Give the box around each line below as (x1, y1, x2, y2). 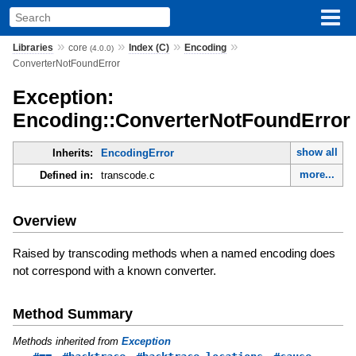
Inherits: (52, 147, 93, 160)
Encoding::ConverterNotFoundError (12, 108, 350, 131)
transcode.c (100, 169, 155, 182)
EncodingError (100, 147, 174, 160)
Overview (12, 212, 76, 229)
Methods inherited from (12, 335, 122, 347)
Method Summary (12, 305, 133, 322)
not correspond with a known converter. (12, 263, 216, 277)
